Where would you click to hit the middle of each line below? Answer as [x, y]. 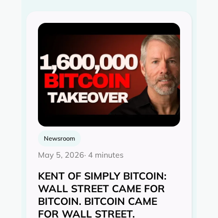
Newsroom [59, 138]
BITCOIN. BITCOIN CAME [98, 201]
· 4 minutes [104, 155]
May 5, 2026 [61, 155]
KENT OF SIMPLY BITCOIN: [102, 175]
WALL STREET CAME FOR [101, 188]
